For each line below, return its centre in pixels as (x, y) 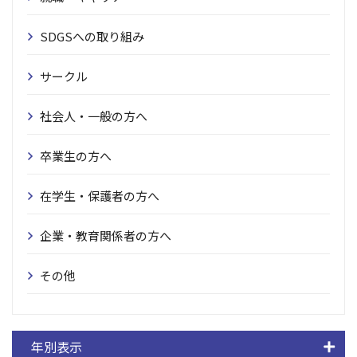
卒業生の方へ (76, 156)
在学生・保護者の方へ (100, 196)
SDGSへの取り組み (92, 36)
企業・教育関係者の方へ (106, 235)
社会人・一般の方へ (94, 116)
